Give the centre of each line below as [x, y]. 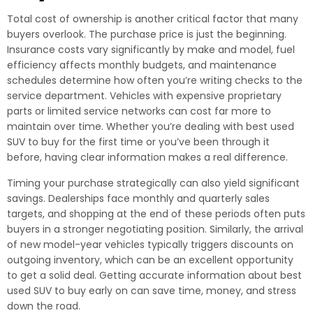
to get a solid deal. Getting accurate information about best [154, 275]
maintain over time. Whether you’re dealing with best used [151, 126]
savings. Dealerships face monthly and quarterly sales [138, 198]
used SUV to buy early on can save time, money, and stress [152, 291]
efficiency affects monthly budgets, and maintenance [142, 65]
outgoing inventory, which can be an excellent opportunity [150, 260]
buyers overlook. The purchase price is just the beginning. [147, 34]
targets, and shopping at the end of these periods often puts [156, 214]
